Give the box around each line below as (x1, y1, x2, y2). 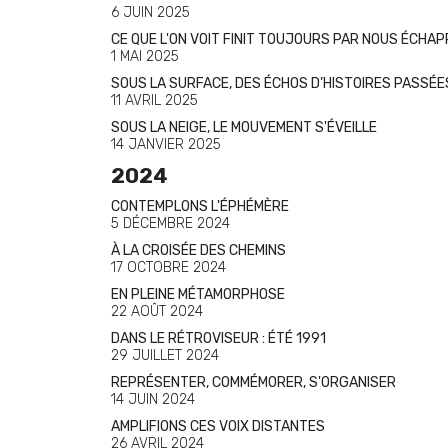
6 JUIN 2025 (111, 4, 190, 21)
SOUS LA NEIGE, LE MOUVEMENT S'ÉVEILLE (111, 119, 377, 136)
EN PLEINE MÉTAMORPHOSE (111, 286, 285, 303)
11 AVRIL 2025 (111, 92, 198, 109)
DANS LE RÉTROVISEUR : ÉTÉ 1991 (111, 330, 326, 347)
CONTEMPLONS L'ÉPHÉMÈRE (111, 198, 289, 215)
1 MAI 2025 (111, 48, 179, 65)
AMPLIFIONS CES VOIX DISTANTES (111, 418, 325, 435)
